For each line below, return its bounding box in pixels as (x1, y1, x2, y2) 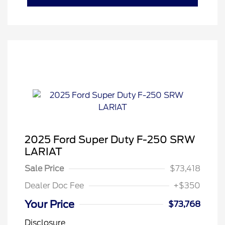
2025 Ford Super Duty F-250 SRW (25, 134, 195, 146)
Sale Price (25, 164, 64, 174)
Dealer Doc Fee (25, 181, 84, 191)
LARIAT (25, 146, 62, 158)
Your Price (25, 198, 74, 211)
